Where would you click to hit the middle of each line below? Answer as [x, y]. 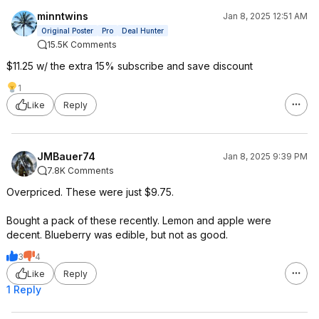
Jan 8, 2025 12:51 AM [265, 16]
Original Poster [67, 31]
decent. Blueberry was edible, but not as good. [117, 235]
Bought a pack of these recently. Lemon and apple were [139, 220]
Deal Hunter [143, 31]
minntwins [63, 16]
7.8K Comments [80, 171]
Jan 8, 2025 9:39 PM [265, 156]
